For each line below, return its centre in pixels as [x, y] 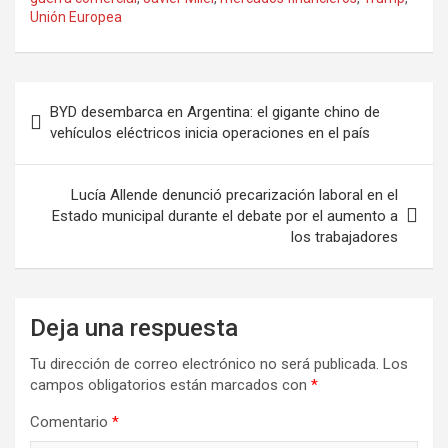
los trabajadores [344, 236]
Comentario [71, 421]
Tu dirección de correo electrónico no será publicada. [204, 363]
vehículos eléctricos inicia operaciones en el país [210, 132]
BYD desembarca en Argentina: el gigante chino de [215, 111]
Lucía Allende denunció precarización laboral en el [234, 194]
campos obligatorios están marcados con [170, 384]
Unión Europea [76, 16]
